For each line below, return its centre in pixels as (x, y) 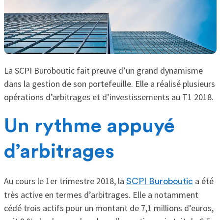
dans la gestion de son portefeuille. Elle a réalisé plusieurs (109, 84)
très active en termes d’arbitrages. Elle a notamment (101, 195)
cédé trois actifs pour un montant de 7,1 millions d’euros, (109, 208)
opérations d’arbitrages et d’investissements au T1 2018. (109, 97)
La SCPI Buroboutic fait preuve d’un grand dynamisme (103, 71)
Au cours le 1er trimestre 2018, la (65, 181)
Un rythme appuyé (89, 126)
